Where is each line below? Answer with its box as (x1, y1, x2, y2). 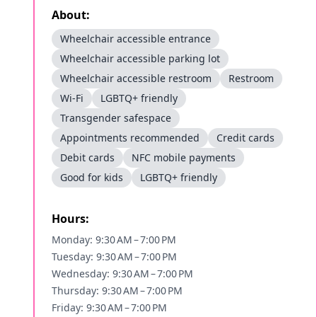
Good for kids (60, 171, 123, 184)
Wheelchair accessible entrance (60, 32, 211, 45)
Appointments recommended (60, 131, 200, 144)
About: (52, 7, 90, 23)
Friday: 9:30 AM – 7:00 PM (52, 301, 167, 314)
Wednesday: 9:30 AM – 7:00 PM (52, 267, 193, 280)
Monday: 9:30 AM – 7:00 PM (52, 233, 176, 246)
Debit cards (60, 151, 115, 164)
